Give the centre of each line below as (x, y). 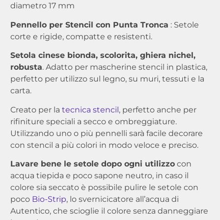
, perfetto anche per (157, 110)
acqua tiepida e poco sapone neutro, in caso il (99, 176)
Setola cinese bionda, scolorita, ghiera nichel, (103, 55)
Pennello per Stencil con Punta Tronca (89, 25)
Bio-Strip (49, 199)
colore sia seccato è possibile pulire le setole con (104, 187)
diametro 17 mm (42, 6)
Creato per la (36, 110)
